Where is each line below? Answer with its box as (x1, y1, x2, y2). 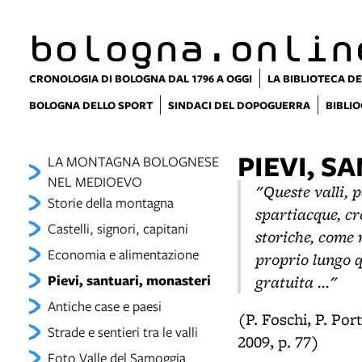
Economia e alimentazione (47, 245, 199, 263)
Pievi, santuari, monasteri (47, 271, 211, 289)
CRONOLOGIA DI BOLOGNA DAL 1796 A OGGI (29, 71, 252, 86)
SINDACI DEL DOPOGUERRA (168, 98, 310, 112)
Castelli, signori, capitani (47, 219, 188, 238)
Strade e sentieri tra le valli (47, 322, 198, 341)
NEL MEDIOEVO (47, 172, 142, 191)
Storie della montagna (47, 193, 174, 212)
